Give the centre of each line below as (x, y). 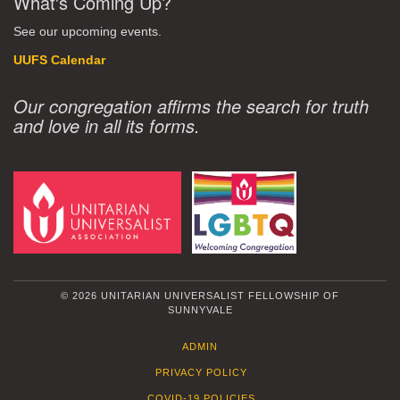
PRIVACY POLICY (201, 373)
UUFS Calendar (59, 60)
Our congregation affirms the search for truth (191, 105)
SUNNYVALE (200, 310)
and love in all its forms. (107, 125)
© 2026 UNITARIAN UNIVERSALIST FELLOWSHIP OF (200, 296)
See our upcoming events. (87, 31)
